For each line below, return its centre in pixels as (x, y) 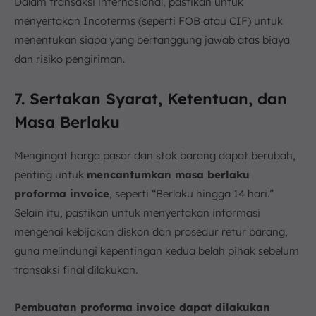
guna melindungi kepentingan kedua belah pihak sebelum (157, 251)
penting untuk (50, 175)
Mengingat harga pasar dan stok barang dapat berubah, (155, 156)
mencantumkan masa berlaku (168, 175)
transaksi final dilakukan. (76, 270)
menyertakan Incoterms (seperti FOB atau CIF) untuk (148, 21)
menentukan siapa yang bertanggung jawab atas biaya (152, 40)
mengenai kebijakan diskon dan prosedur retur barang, (151, 232)
